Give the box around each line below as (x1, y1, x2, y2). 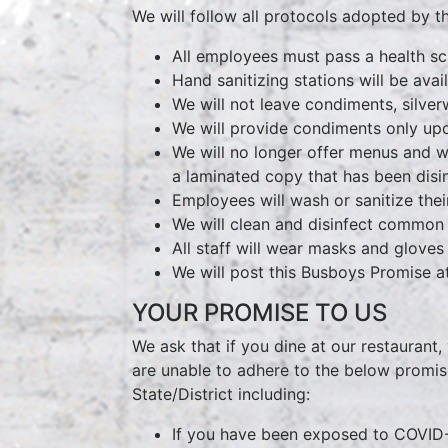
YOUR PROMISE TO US (132, 297, 387, 327)
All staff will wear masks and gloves (172, 237, 444, 258)
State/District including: (132, 383, 310, 404)
